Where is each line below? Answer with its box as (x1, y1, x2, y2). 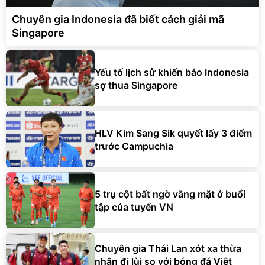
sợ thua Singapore (95, 79, 177, 91)
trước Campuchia (95, 140, 173, 152)
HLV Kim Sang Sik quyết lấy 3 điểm (95, 127, 252, 139)
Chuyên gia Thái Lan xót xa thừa (95, 242, 241, 254)
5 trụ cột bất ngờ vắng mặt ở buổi (95, 188, 245, 200)
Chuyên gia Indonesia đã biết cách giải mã (12, 13, 224, 26)
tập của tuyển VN (95, 201, 173, 213)
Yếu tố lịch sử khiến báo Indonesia (95, 66, 249, 78)
